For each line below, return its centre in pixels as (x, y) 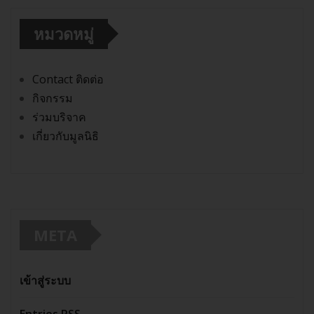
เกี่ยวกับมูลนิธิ (66, 136)
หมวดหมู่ (64, 33)
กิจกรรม (53, 98)
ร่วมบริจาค (59, 117)
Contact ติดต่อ (68, 79)
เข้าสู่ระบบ (45, 280)
